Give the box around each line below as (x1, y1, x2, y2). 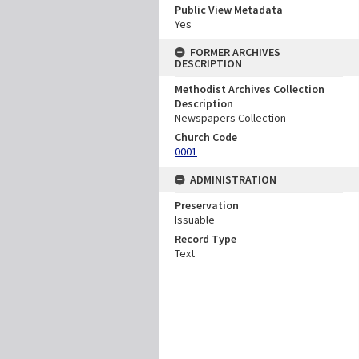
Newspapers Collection (175, 110, 286, 125)
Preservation (175, 197, 239, 212)
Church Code (175, 129, 237, 144)
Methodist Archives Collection (175, 81, 325, 96)
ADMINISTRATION (190, 171, 276, 187)
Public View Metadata (175, 2, 283, 17)
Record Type (175, 231, 236, 246)
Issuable (175, 212, 215, 227)
